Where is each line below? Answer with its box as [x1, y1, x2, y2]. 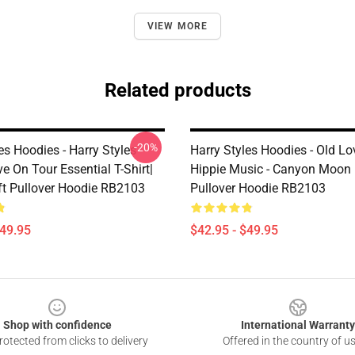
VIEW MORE [147, 21, 208, 32]
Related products [104, 79, 251, 101]
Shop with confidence [2, 319, 112, 331]
